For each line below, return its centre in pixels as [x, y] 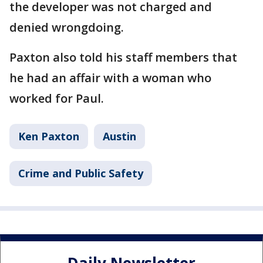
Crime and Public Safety [81, 173]
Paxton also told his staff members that [123, 57]
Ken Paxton [49, 136]
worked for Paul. [57, 98]
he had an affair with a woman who [110, 77]
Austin [119, 136]
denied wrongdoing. [67, 27]
